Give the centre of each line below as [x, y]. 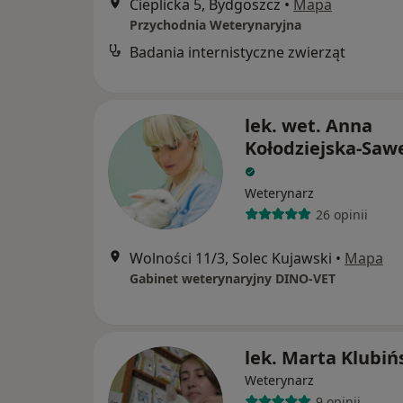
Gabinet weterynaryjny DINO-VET [233, 279]
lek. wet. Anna [309, 126]
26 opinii [341, 214]
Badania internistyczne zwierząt [237, 53]
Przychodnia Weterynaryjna [215, 25]
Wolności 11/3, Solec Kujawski [231, 259]
